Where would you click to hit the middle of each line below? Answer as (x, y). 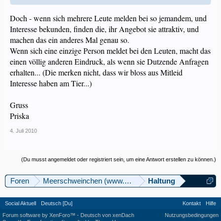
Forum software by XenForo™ (40, 215)
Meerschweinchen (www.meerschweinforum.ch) (121, 181)
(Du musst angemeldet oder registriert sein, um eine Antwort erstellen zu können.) (119, 159)
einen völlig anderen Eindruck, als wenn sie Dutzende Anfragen (109, 61)
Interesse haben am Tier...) (51, 83)
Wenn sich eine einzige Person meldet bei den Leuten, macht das (110, 51)
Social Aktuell (20, 203)
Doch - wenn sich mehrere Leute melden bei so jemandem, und (108, 18)
